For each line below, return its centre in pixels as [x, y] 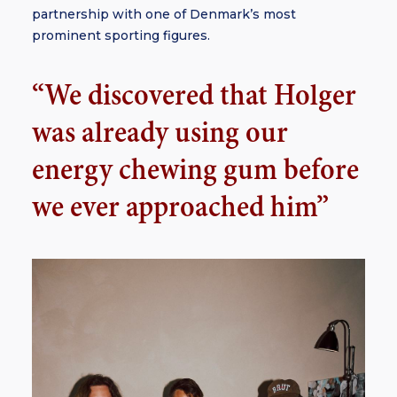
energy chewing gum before [195, 171]
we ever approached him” [180, 208]
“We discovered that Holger [194, 96]
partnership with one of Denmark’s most [164, 14]
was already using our [160, 133]
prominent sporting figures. [121, 35]
